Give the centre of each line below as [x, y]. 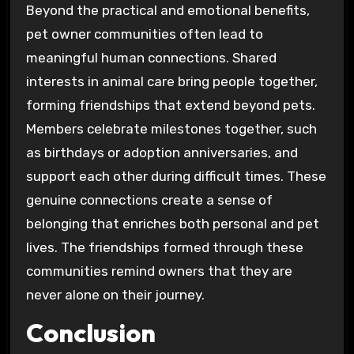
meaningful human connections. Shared [151, 57]
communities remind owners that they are [159, 271]
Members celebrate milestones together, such [171, 128]
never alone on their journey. [115, 294]
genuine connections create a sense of [149, 200]
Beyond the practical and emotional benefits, [168, 10]
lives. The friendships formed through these [164, 247]
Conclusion [90, 332]
